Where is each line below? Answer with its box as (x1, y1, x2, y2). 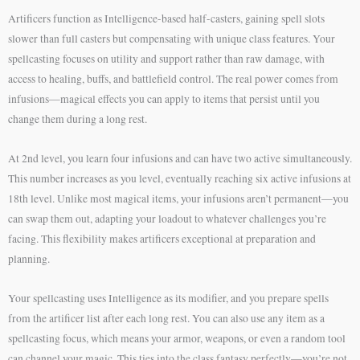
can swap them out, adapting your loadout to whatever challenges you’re (8, 211, 326, 226)
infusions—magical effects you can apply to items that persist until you (8, 91, 320, 106)
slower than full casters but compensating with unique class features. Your (8, 31, 335, 46)
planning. (8, 251, 50, 266)
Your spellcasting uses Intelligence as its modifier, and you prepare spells (8, 290, 329, 305)
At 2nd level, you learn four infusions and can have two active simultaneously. (8, 150, 352, 166)
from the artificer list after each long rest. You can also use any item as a (8, 310, 325, 325)
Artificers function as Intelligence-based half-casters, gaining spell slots (8, 10, 325, 26)
